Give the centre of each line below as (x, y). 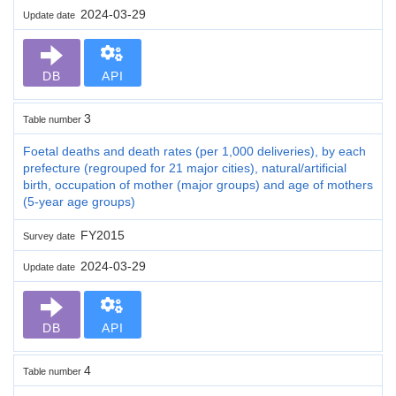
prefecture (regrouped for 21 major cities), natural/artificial (185, 168)
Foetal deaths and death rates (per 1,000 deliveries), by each (194, 151)
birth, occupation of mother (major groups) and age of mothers (198, 184)
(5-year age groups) (79, 201)
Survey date (52, 236)
